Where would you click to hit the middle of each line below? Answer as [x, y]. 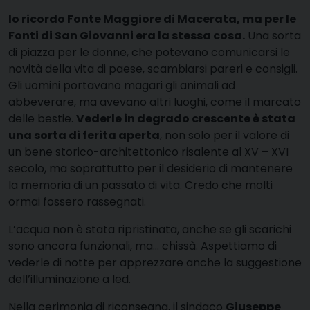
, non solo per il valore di [225, 135]
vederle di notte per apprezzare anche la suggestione [155, 262]
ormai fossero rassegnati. [77, 201]
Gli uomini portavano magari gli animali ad [122, 85]
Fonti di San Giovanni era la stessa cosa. [127, 35]
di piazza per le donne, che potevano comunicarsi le [149, 52]
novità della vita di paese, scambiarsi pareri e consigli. [153, 69]
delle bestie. [42, 118]
